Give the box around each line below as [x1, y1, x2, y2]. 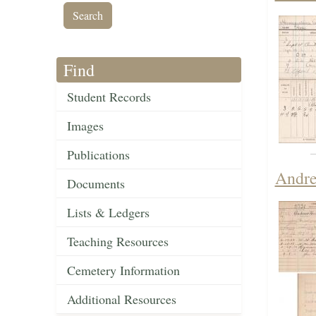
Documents [67, 175, 125, 193]
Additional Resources [67, 291, 176, 308]
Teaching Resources [67, 233, 169, 250]
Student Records [67, 88, 151, 106]
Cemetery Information [67, 262, 180, 279]
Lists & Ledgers [67, 204, 150, 221]
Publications [67, 146, 130, 164]
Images [67, 117, 104, 135]
